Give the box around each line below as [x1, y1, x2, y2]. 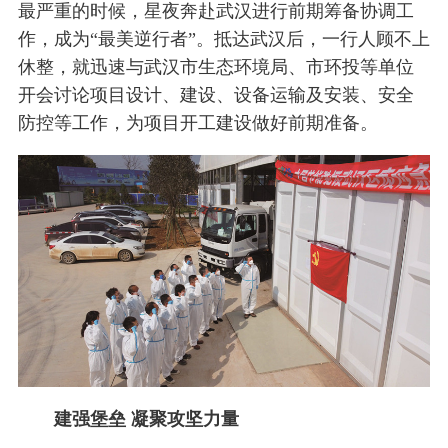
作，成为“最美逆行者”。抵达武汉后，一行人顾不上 [17, 29, 430, 50]
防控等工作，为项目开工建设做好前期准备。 [17, 113, 378, 134]
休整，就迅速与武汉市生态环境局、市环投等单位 [17, 57, 414, 78]
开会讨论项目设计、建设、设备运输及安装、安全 [17, 85, 414, 106]
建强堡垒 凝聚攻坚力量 [53, 408, 239, 429]
